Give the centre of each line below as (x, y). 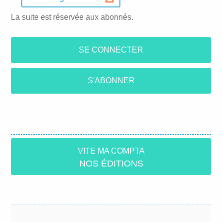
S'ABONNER (111, 80)
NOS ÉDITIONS (111, 163)
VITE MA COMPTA (111, 151)
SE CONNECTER (111, 50)
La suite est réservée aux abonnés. (72, 17)
